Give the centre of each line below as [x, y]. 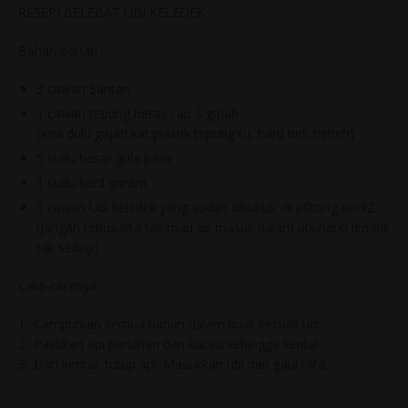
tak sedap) [67, 248]
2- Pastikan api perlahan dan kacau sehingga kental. [170, 344]
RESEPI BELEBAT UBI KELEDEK [112, 13]
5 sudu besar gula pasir [104, 158]
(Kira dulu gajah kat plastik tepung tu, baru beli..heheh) [195, 134]
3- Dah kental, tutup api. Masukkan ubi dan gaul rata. [173, 364]
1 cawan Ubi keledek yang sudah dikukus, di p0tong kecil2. [207, 208]
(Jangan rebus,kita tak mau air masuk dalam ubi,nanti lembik [213, 228]
